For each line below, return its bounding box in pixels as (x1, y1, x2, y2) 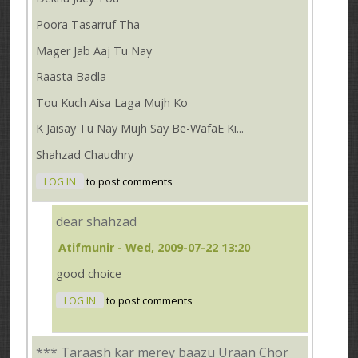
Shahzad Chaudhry (36, 146, 134, 162)
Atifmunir (58, 239, 115, 255)
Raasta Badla (36, 69, 107, 85)
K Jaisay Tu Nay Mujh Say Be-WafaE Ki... (36, 121, 245, 137)
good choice (56, 265, 122, 281)
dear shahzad (56, 213, 137, 231)
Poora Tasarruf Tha (36, 17, 141, 32)
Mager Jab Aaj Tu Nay (36, 42, 153, 58)
